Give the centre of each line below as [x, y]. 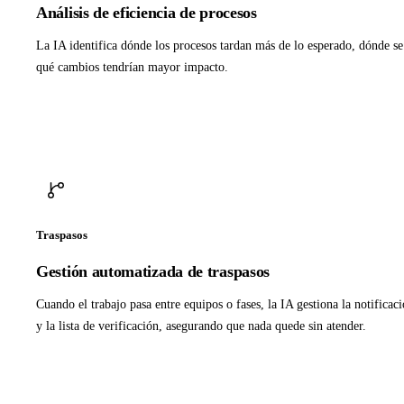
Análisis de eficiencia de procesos [147, 13]
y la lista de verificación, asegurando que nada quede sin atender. [201, 326]
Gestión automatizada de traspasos [153, 272]
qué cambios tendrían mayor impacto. [132, 68]
